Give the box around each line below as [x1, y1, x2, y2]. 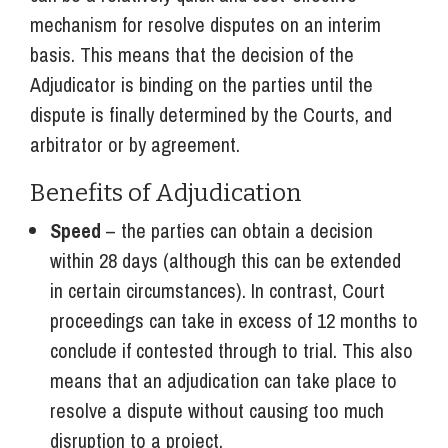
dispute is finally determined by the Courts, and [30, 100, 392, 128]
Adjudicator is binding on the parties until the [30, 70, 373, 98]
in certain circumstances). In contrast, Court [50, 276, 385, 304]
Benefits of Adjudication [30, 178, 302, 207]
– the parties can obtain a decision [101, 216, 373, 244]
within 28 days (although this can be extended [50, 246, 401, 274]
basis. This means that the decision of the [30, 40, 354, 68]
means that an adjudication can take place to [50, 366, 397, 394]
